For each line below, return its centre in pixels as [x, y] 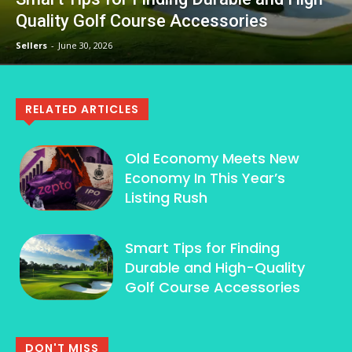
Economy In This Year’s [205, 178]
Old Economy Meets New [213, 159]
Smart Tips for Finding [203, 247]
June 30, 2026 [85, 45]
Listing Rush [167, 198]
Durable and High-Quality [215, 267]
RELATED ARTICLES [82, 109]
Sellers [31, 45]
